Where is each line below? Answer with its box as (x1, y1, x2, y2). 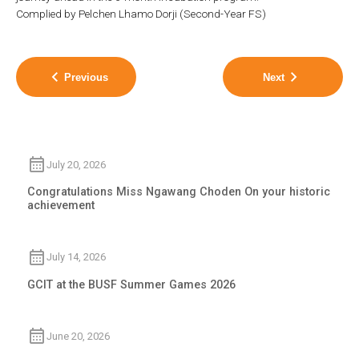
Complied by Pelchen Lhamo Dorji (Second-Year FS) (16, 6, 266, 20)
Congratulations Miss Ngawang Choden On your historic (27, 185, 331, 200)
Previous (63, 71, 108, 83)
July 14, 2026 (46, 251, 107, 264)
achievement (27, 199, 95, 213)
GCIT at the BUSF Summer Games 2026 (27, 278, 236, 292)
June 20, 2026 (46, 329, 111, 342)
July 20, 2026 (46, 158, 107, 171)
